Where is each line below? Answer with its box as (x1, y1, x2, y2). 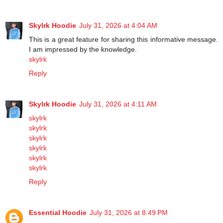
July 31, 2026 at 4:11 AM (79, 100, 157, 108)
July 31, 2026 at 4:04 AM (79, 21, 157, 29)
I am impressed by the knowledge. (29, 45, 137, 53)
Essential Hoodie (29, 208, 87, 217)
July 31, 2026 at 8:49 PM (90, 208, 168, 217)
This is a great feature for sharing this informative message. (29, 35, 218, 43)
